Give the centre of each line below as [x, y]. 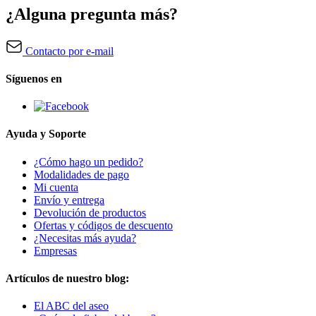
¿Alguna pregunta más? [92, 14]
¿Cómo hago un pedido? [89, 162]
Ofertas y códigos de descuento [103, 225]
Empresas [55, 250]
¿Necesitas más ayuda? [85, 238]
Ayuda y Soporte [46, 134]
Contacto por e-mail [68, 51]
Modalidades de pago [81, 174]
